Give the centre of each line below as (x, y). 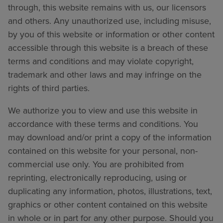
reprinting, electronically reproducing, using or (97, 177)
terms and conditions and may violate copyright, (101, 61)
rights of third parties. (49, 88)
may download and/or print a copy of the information (110, 137)
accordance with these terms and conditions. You (103, 124)
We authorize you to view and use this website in (103, 110)
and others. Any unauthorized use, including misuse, (110, 21)
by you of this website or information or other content (111, 34)
